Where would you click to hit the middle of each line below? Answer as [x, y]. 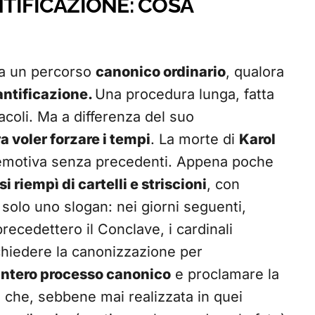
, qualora [255, 72]
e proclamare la [225, 275]
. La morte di [195, 140]
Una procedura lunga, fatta [185, 95]
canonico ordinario [161, 72]
